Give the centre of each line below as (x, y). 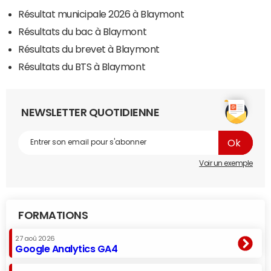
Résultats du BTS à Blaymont (82, 66)
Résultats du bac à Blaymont (83, 31)
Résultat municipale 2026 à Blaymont (101, 14)
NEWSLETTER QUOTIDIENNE (90, 112)
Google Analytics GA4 (67, 248)
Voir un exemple (226, 163)
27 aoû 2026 (35, 238)
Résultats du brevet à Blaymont (89, 49)
